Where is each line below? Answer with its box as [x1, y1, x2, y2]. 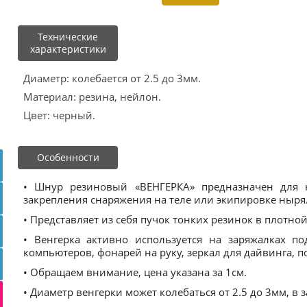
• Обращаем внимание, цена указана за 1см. [23, 265, 247, 279]
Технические [38, 30, 98, 43]
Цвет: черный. [23, 108, 95, 122]
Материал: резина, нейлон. [23, 90, 161, 103]
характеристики [29, 42, 106, 56]
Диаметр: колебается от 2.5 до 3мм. [23, 71, 201, 85]
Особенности [36, 151, 99, 164]
